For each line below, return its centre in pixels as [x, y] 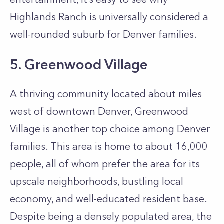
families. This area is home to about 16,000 [109, 146]
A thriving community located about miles [106, 94]
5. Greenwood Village [79, 64]
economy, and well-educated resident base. [108, 199]
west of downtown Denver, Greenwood [99, 111]
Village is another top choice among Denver [110, 129]
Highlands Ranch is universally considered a [109, 17]
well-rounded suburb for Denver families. [105, 34]
